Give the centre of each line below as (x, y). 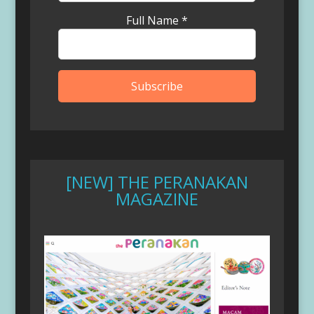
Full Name (153, 20)
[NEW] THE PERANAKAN (157, 182)
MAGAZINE (157, 198)
